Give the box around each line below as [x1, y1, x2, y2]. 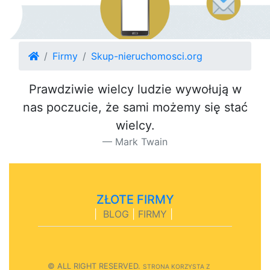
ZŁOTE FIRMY [96, 192, 174, 207]
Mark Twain [115, 135, 168, 148]
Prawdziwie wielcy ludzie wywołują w [28, 81, 242, 96]
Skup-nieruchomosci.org [91, 49, 202, 62]
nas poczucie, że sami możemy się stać [22, 99, 248, 115]
